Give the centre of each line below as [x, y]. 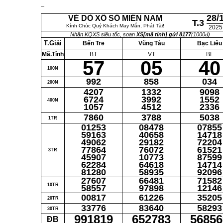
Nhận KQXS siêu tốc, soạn [103, 34]
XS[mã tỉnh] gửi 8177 [164, 34]
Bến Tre [93, 43]
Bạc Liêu [210, 43]
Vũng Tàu [151, 43]
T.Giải [53, 43]
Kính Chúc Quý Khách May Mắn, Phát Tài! [115, 26]
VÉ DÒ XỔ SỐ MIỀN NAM [115, 18]
